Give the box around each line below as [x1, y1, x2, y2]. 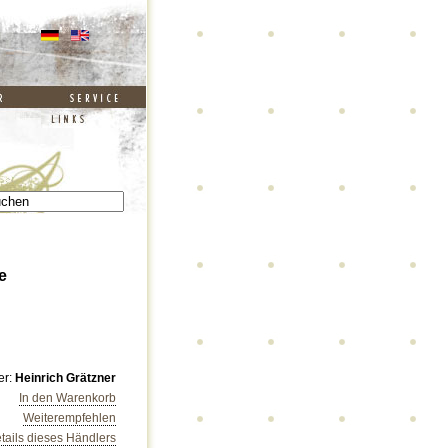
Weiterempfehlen [23, 411, 116, 425]
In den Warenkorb [19, 391, 116, 405]
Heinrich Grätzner [15, 371, 116, 385]
